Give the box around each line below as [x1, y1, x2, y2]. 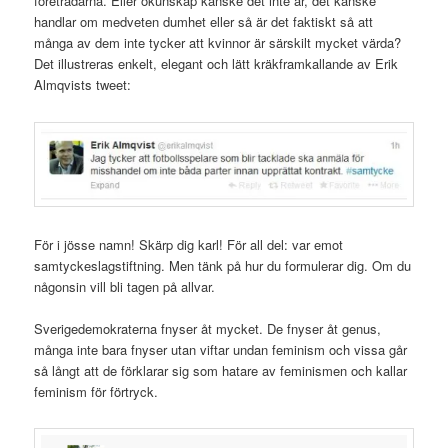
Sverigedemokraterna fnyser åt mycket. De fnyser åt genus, [34, 318, 382, 338]
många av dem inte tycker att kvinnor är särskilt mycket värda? [34, 33, 402, 53]
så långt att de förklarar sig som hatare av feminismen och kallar [34, 360, 408, 380]
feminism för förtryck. [34, 381, 159, 401]
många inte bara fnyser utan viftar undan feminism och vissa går [34, 339, 408, 359]
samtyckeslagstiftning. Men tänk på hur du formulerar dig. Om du [34, 255, 412, 275]
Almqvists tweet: [34, 75, 132, 95]
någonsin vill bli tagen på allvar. [34, 276, 216, 296]
